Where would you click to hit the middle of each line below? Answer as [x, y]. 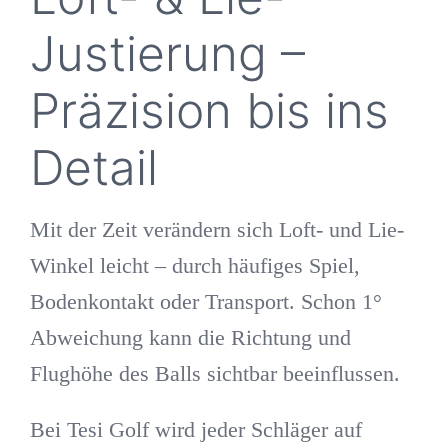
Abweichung [86, 338]
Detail [93, 167]
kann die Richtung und [246, 338]
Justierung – [167, 53]
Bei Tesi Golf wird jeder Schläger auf [195, 430]
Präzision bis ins [209, 110]
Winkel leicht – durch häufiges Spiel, [194, 266]
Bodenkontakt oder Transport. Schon [195, 302]
